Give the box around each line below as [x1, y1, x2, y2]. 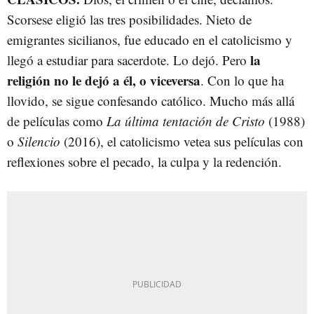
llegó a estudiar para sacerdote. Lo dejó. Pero [7, 51, 250, 69]
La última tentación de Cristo [107, 112, 265, 130]
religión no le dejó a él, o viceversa [7, 71, 200, 90]
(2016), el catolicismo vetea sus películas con [60, 132, 303, 150]
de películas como [7, 112, 107, 130]
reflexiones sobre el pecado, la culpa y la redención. [7, 153, 282, 170]
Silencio [18, 132, 60, 150]
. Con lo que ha [200, 71, 284, 89]
